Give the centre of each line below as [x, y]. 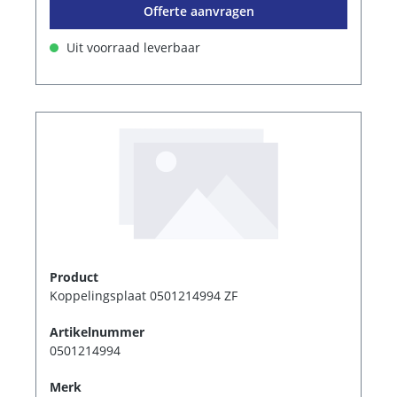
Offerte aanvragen [198, 11]
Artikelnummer [97, 331]
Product [74, 276]
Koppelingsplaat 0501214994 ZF [144, 295]
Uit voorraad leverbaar [132, 47]
